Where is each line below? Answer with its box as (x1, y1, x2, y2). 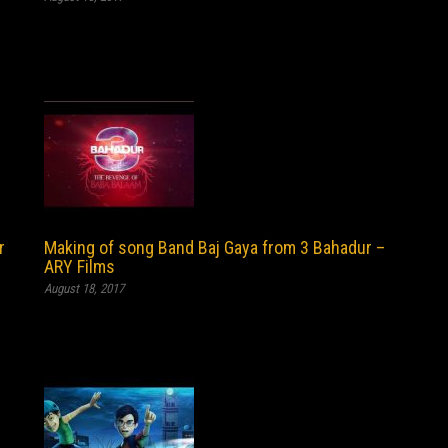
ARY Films (44, 256, 115, 277)
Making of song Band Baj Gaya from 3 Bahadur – (44, 237, 385, 258)
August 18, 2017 (44, 281, 124, 296)
